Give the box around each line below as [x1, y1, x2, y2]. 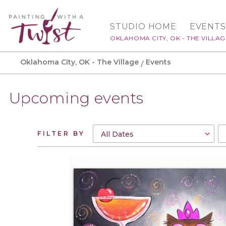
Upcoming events [9, 89, 144, 107]
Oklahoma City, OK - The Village [20, 58, 139, 67]
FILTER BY [37, 129, 85, 137]
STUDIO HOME [110, 22, 177, 32]
